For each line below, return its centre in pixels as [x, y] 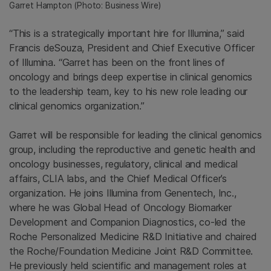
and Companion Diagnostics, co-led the [157, 222]
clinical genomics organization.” [77, 106]
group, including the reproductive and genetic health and [133, 149]
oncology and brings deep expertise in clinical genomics [131, 77]
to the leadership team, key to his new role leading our [129, 91]
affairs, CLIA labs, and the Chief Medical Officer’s [118, 178]
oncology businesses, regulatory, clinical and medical [123, 164]
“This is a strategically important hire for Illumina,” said [127, 33]
